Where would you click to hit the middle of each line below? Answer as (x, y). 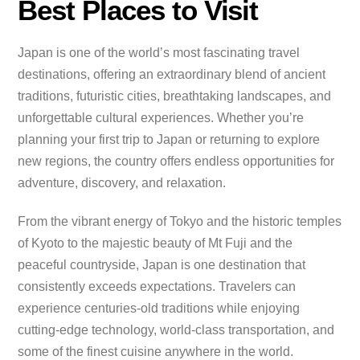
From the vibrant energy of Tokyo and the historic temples (180, 222)
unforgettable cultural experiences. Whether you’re (161, 118)
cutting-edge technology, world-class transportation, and (176, 330)
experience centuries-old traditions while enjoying (159, 309)
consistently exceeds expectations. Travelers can (157, 287)
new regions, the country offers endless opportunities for (176, 162)
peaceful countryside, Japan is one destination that (162, 265)
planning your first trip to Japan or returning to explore (169, 140)
